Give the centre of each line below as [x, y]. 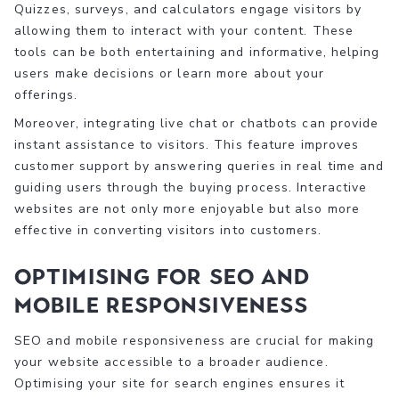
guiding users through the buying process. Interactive [191, 187]
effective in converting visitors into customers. [168, 230]
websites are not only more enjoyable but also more [187, 208]
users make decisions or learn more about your [170, 73]
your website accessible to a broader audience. [171, 362]
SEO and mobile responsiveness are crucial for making [195, 340]
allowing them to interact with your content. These [184, 30]
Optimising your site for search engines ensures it [180, 383]
